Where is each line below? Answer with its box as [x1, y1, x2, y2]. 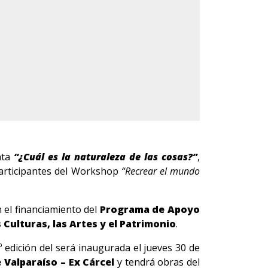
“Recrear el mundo [121, 165, 200, 178]
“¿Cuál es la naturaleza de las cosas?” [14, 150, 198, 163]
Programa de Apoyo [99, 203, 200, 216]
